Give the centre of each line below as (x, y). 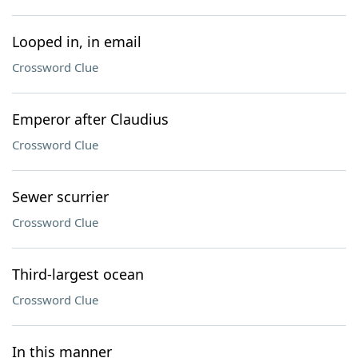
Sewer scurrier (60, 197)
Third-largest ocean (78, 274)
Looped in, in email (77, 42)
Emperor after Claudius (90, 119)
